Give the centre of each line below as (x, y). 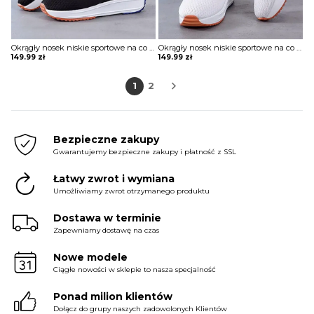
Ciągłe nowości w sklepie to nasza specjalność (135, 269)
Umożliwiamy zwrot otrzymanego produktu (131, 191)
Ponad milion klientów (113, 296)
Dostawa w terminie (107, 218)
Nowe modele (90, 257)
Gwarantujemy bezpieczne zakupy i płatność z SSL (145, 151)
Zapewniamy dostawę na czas (106, 230)
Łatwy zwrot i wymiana (114, 178)
